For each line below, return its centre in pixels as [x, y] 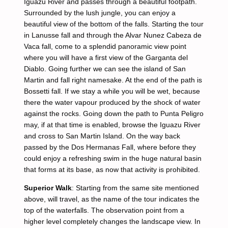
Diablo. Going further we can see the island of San [105, 69]
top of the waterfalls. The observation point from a [104, 210]
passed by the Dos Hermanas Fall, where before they [110, 147]
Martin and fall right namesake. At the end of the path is [113, 80]
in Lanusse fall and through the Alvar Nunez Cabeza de [112, 35]
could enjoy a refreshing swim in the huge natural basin [112, 158]
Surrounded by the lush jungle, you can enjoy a [99, 13]
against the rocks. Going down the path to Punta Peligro [113, 113]
